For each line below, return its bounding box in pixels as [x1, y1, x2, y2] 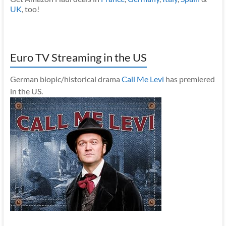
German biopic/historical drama [10, 74, 122, 84]
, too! [21, 4, 39, 14]
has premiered [163, 74, 215, 84]
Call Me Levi [121, 74, 164, 84]
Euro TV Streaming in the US [10, 50, 147, 65]
